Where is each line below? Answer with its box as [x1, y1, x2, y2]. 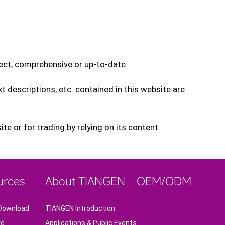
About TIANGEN [45, 173, 125, 188]
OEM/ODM [136, 173, 191, 188]
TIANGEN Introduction [45, 204, 115, 212]
